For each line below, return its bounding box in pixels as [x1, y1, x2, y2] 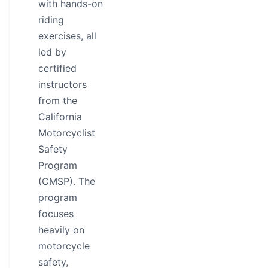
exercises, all [38, 30, 96, 42]
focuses [38, 208, 74, 220]
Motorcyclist [38, 127, 95, 139]
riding [38, 14, 64, 26]
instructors [38, 78, 87, 90]
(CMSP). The [38, 175, 95, 187]
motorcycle [38, 240, 90, 252]
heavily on [38, 224, 84, 236]
